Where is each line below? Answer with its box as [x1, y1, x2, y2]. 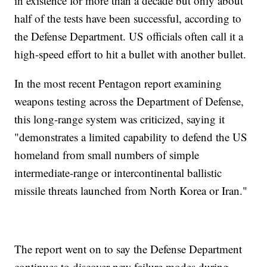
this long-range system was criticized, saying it [14, 111, 225, 126]
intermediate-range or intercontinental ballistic [14, 164, 222, 180]
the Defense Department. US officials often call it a [14, 28, 244, 44]
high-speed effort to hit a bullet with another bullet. [14, 46, 247, 61]
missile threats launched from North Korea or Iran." [14, 182, 248, 198]
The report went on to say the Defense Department [14, 241, 243, 256]
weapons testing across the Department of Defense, [14, 93, 244, 108]
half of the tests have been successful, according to [14, 10, 242, 26]
